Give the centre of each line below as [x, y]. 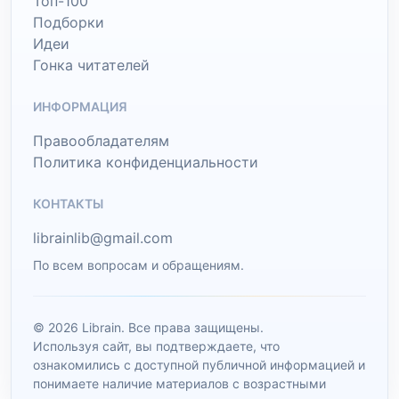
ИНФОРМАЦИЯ [80, 107]
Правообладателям [101, 141]
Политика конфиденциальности [146, 163]
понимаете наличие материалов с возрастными [179, 384]
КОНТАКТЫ [68, 204]
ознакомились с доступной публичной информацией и [199, 365]
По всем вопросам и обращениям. [138, 265]
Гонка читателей [91, 65]
